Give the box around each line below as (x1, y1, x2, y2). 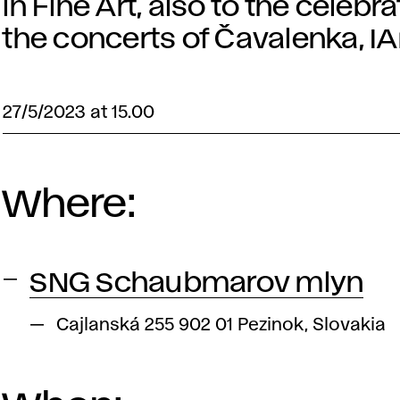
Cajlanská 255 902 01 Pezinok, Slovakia (56, 317, 387, 333)
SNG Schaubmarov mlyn (29, 271, 364, 296)
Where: (3, 187, 136, 223)
